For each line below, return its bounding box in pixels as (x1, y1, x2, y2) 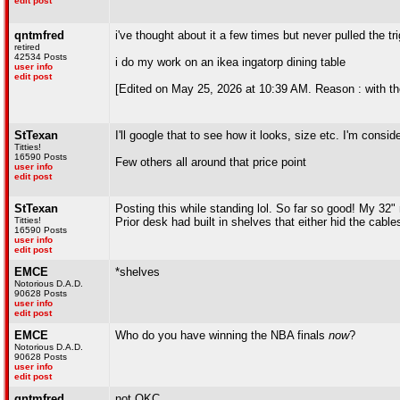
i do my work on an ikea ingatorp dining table (115, 55, 346, 69)
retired (14, 42, 40, 52)
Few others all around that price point (115, 155, 306, 169)
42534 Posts (14, 52, 67, 62)
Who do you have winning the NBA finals (115, 329, 329, 342)
